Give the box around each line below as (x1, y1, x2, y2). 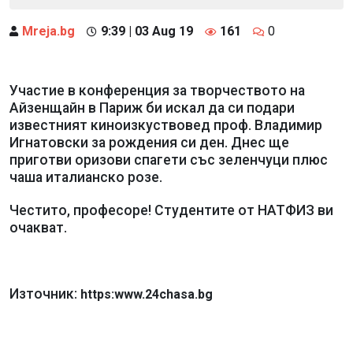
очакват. (9, 219, 67, 236)
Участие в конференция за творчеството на (9, 82, 305, 98)
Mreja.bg (22, 23, 75, 39)
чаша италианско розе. (9, 169, 162, 185)
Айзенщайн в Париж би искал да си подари (9, 99, 295, 116)
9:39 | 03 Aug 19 (101, 23, 193, 39)
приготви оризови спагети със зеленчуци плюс (9, 151, 328, 168)
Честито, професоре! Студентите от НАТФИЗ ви (9, 202, 333, 218)
